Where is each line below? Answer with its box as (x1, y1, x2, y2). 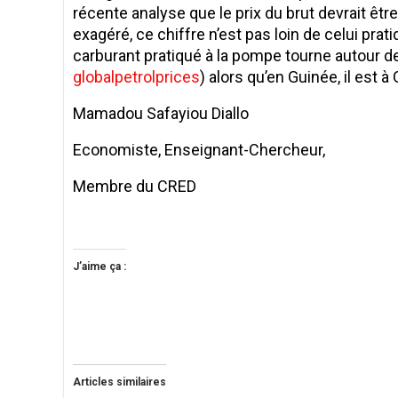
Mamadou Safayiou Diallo (73, 103, 249, 123)
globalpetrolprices (73, 67, 200, 86)
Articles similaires (73, 375, 166, 388)
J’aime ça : (73, 259, 126, 273)
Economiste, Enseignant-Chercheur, (73, 139, 325, 159)
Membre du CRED (73, 176, 196, 195)
